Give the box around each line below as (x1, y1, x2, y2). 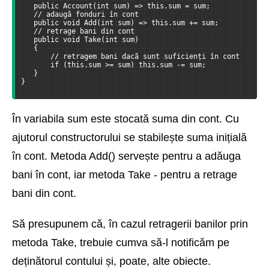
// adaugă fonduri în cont (21, 10, 139, 19)
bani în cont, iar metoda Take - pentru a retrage (12, 169, 237, 181)
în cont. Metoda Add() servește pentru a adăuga (12, 150, 241, 163)
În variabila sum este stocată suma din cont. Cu (12, 113, 239, 125)
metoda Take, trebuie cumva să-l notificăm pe (12, 237, 229, 249)
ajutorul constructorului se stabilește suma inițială (12, 131, 247, 144)
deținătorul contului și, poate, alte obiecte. (12, 255, 211, 268)
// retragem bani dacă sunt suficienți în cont (21, 52, 240, 61)
